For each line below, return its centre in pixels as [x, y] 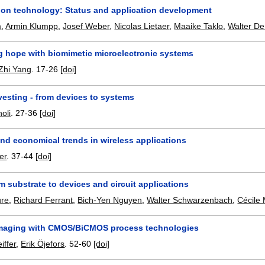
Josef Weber [86, 26]
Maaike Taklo [199, 26]
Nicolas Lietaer [142, 26]
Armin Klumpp [32, 26]
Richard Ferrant [43, 200]
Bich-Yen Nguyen [110, 200]
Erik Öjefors [43, 243]
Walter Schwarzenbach [190, 200]
